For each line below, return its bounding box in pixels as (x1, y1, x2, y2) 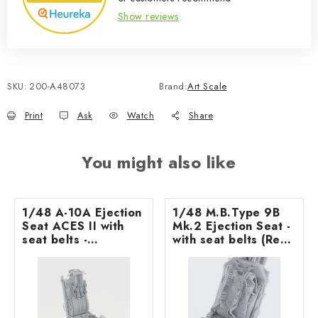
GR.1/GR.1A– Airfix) (172, 258, 294, 275)
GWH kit (22, 258, 72, 275)
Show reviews (117, 9, 179, 23)
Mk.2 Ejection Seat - (172, 217, 290, 234)
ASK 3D (172, 271, 217, 288)
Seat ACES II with (22, 217, 124, 234)
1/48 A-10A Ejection (22, 204, 142, 221)
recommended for (22, 244, 126, 261)
